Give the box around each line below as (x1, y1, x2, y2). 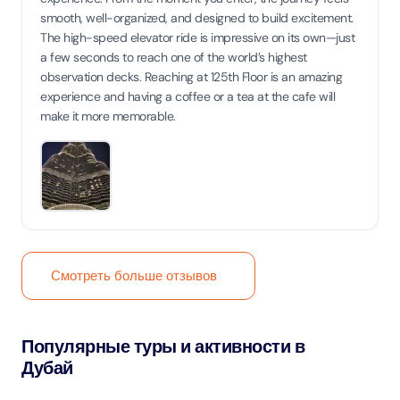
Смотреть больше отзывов (51, 267, 217, 285)
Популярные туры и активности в (21, 335, 304, 358)
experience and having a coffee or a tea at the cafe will (40, 88, 335, 104)
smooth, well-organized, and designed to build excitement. (40, 10, 354, 26)
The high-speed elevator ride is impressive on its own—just (40, 29, 354, 46)
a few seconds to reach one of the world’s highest (40, 49, 307, 65)
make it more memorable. (40, 108, 176, 124)
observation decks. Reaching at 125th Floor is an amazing (40, 69, 342, 85)
